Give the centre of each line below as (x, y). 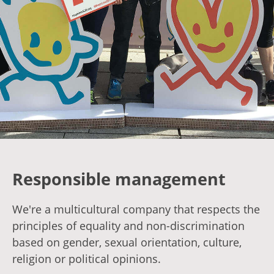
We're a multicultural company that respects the (136, 209)
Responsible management (119, 179)
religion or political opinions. (87, 259)
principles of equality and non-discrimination (128, 226)
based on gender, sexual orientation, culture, (127, 242)
